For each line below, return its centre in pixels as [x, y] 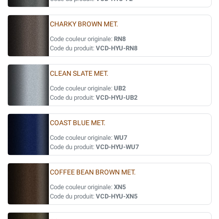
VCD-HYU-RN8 [117, 48]
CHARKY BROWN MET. [84, 24]
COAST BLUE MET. [78, 123]
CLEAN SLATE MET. [79, 74]
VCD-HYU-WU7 [117, 147]
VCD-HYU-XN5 [117, 196]
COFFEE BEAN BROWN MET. [93, 172]
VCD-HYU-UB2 [117, 98]
